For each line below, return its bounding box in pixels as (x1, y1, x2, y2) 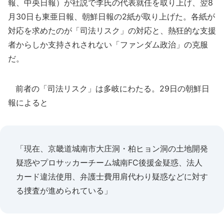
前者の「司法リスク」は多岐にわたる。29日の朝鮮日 (8, 83, 209, 93)
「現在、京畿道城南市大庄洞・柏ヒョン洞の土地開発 (16, 143, 208, 153)
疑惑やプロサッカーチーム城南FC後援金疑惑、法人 (16, 157, 202, 167)
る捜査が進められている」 (16, 185, 112, 195)
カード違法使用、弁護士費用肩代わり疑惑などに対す (16, 171, 208, 181)
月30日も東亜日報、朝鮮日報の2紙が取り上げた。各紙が (8, 11, 215, 21)
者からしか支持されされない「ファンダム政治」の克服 (8, 39, 208, 49)
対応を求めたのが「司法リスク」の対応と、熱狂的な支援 (8, 25, 216, 35)
